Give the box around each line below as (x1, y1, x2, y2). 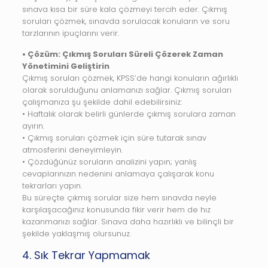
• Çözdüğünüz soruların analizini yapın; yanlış (22, 156, 197, 167)
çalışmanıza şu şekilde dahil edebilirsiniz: (22, 96, 182, 108)
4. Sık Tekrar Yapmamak (22, 248, 150, 263)
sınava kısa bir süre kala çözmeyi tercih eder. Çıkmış (22, 4, 227, 15)
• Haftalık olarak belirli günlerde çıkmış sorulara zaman (22, 108, 236, 120)
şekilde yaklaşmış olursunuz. (22, 228, 131, 239)
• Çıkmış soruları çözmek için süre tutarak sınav (22, 132, 206, 144)
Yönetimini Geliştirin (22, 60, 109, 72)
